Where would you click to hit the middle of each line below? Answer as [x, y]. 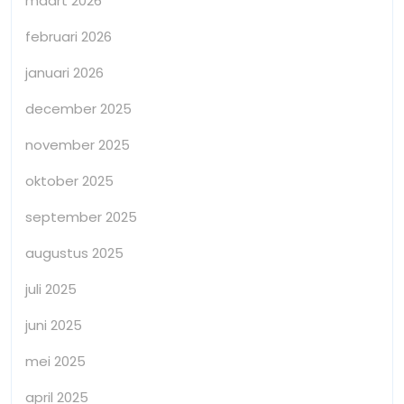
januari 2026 [64, 72]
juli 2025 [51, 289]
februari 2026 [69, 36]
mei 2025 [55, 361]
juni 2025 [54, 325]
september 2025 [81, 216]
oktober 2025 [69, 180]
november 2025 [78, 144]
